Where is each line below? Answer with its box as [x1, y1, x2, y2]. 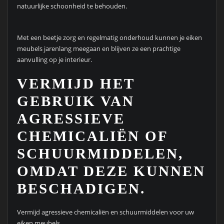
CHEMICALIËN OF [16, 128, 168, 144]
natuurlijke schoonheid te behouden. [16, 1, 127, 11]
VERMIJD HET [16, 75, 134, 92]
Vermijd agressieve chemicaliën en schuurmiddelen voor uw [16, 207, 194, 217]
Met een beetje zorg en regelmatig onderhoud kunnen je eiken [16, 32, 202, 42]
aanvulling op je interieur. [16, 54, 92, 64]
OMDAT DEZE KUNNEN [16, 163, 205, 179]
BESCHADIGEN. [16, 180, 145, 197]
